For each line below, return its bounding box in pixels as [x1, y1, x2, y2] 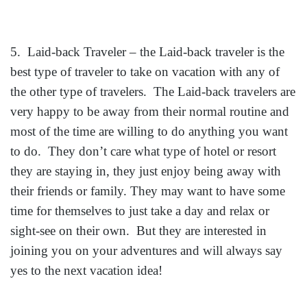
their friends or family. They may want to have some [10, 184, 285, 199]
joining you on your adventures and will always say [10, 243, 282, 258]
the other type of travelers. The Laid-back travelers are [10, 84, 295, 99]
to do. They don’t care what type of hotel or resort [10, 144, 276, 159]
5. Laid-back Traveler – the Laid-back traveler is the [10, 45, 284, 60]
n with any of [209, 64, 280, 79]
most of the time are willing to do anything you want [10, 124, 288, 139]
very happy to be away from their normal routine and [10, 104, 289, 119]
